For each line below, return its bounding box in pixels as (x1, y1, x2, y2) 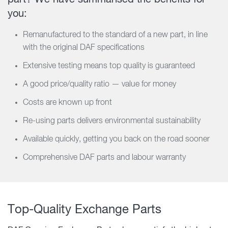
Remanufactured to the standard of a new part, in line (23, 31, 208, 40)
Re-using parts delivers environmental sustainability (23, 117, 201, 126)
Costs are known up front (23, 99, 112, 107)
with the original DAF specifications (23, 44, 145, 52)
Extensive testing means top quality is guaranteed (23, 62, 195, 71)
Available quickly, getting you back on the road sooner (23, 135, 210, 144)
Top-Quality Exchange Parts (8, 204, 161, 216)
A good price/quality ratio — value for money (23, 80, 176, 89)
